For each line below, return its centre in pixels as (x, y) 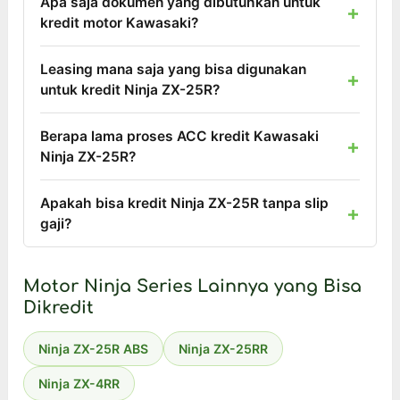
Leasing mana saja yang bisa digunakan (174, 70)
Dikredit (59, 308)
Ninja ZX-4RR (79, 384)
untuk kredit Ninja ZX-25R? (130, 90)
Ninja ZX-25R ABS (94, 349)
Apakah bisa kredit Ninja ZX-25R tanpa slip (185, 204)
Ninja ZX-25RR (224, 349)
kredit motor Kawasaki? (120, 23)
